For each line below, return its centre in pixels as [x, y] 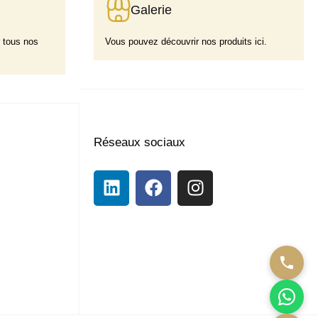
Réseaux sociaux [139, 142]
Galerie [151, 10]
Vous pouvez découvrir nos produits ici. [186, 41]
